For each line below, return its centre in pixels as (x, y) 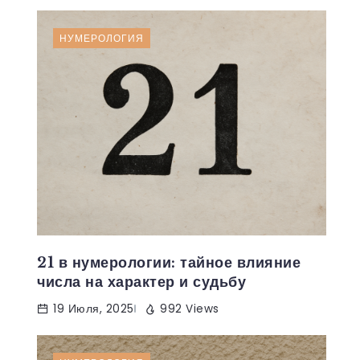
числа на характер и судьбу (141, 282)
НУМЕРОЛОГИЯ (102, 38)
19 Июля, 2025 (94, 309)
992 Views (190, 309)
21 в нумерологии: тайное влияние (169, 262)
